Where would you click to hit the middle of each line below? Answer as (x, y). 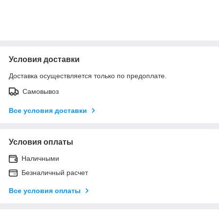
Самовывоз (41, 91)
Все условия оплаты (45, 190)
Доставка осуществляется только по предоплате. (88, 76)
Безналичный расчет (55, 172)
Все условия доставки (48, 110)
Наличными (40, 158)
